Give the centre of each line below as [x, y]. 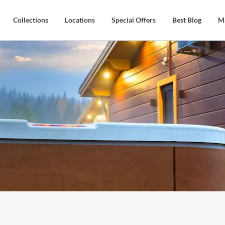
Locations [80, 20]
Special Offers [134, 20]
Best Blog [187, 20]
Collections [31, 20]
